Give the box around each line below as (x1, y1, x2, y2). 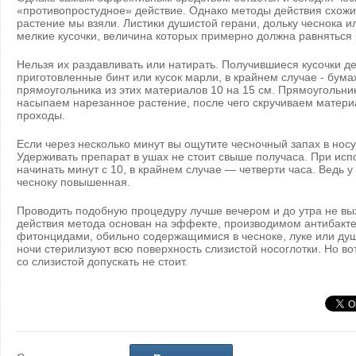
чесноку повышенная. (17, 176, 130, 188)
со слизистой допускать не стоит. (17, 255, 191, 268)
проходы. (17, 109, 65, 122)
